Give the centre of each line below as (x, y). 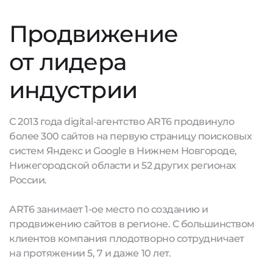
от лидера (68, 62)
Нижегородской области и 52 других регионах (123, 165)
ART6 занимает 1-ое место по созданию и (109, 209)
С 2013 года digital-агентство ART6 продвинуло (122, 122)
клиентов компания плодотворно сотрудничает (127, 239)
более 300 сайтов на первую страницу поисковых (131, 136)
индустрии (73, 90)
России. (28, 180)
